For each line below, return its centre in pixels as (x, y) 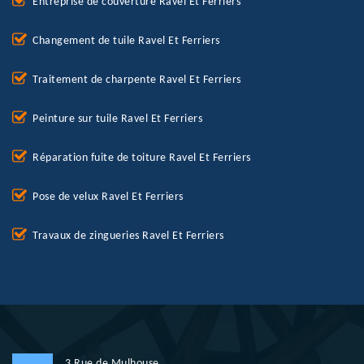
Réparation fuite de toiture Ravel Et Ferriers (142, 158)
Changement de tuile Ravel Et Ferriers (126, 41)
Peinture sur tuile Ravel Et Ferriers (117, 119)
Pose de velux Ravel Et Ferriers (108, 197)
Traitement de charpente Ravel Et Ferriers (137, 80)
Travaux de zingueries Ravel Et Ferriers (128, 236)
